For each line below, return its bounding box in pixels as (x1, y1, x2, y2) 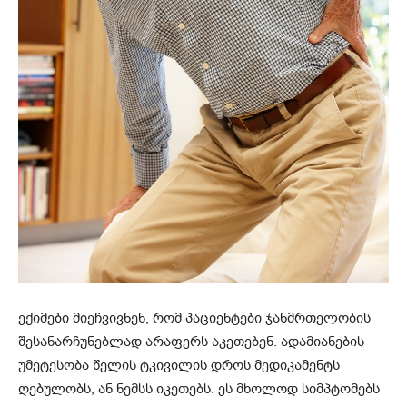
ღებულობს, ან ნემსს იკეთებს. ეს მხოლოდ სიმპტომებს (18, 379, 380, 398)
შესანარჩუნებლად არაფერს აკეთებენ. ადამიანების (18, 332, 364, 351)
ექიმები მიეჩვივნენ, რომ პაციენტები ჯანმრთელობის (18, 308, 371, 327)
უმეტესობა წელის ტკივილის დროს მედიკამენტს (18, 355, 340, 374)
